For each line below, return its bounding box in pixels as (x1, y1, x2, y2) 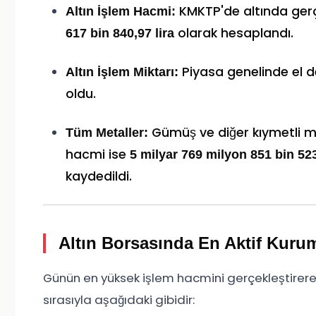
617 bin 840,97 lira (66, 26, 174, 41)
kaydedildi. (66, 168, 132, 186)
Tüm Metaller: (66, 126, 148, 140)
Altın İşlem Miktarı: (66, 65, 178, 80)
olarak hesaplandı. (174, 25, 293, 42)
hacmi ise (66, 146, 130, 164)
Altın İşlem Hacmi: (66, 4, 176, 19)
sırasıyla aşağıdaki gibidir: (43, 291, 195, 309)
